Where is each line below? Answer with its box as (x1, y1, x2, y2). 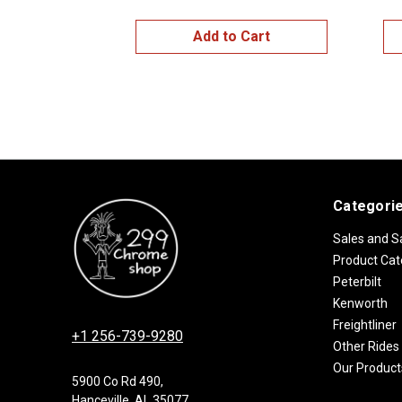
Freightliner (333, 317, 397, 332)
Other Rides (333, 338, 399, 354)
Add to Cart (193, 27, 270, 45)
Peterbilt (333, 274, 381, 289)
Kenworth (333, 295, 388, 310)
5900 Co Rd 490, (72, 374, 163, 389)
